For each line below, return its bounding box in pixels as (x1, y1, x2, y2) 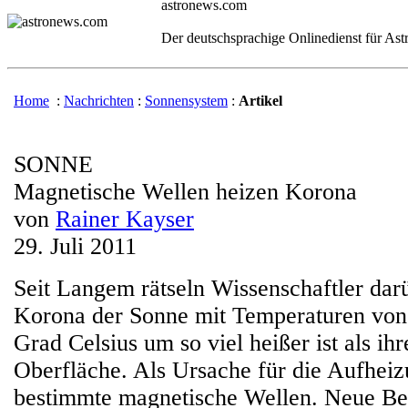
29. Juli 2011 (14, 233, 137, 260)
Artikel (239, 93, 282, 108)
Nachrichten (64, 93, 134, 108)
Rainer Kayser (56, 206, 194, 232)
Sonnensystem (145, 93, 228, 108)
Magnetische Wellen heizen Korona (14, 178, 363, 205)
